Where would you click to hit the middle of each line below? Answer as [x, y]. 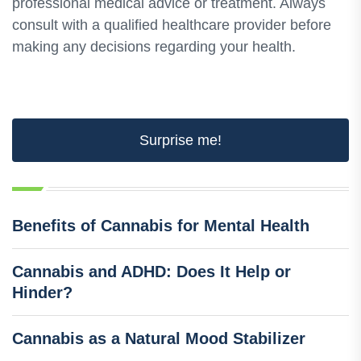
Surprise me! [180, 140]
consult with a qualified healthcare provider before [172, 25]
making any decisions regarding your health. [154, 46]
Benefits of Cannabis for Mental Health [161, 225]
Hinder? [42, 292]
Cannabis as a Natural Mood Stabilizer [159, 338]
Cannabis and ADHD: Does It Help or [151, 271]
